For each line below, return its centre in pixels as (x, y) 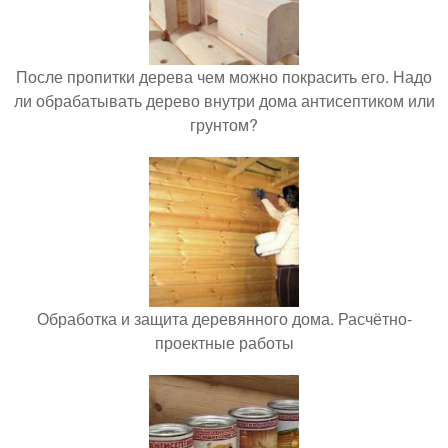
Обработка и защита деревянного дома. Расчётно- (224, 318)
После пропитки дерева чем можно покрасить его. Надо (224, 76)
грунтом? (224, 124)
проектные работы (224, 342)
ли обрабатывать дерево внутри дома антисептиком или (224, 100)
